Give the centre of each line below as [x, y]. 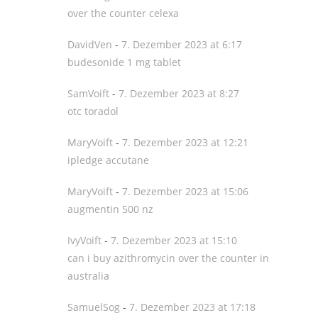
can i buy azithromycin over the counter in [168, 258]
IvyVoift [84, 240]
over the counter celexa [123, 13]
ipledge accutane [108, 160]
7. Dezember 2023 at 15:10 [174, 240]
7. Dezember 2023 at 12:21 [185, 142]
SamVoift [88, 93]
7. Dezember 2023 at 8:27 [179, 93]
